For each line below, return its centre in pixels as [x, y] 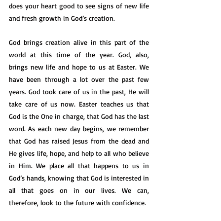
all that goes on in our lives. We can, [79, 190]
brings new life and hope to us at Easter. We [79, 67]
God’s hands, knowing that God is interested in [79, 178]
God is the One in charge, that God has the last [79, 116]
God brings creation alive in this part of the [79, 42]
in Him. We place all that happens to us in [79, 166]
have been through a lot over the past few [79, 79]
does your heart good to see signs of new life [79, 6]
